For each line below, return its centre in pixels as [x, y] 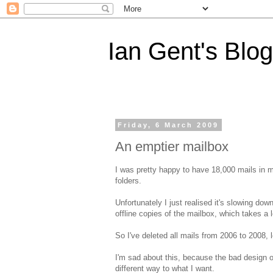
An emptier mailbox [172, 146]
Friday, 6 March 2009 [168, 125]
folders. [128, 180]
